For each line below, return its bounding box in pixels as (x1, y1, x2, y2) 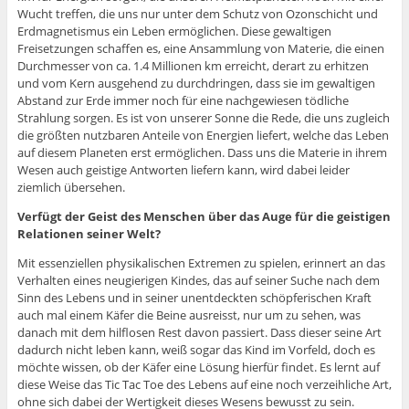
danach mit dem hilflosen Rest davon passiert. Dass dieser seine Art (16, 324, 382, 341)
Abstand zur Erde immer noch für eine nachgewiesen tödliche (16, 92, 349, 110)
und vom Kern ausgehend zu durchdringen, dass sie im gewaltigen (16, 75, 375, 92)
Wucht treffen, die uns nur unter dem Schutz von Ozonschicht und (16, 5, 378, 23)
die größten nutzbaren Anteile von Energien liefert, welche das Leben (16, 127, 389, 144)
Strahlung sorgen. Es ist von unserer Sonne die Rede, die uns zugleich (16, 110, 390, 127)
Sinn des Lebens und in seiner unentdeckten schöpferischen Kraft (16, 289, 372, 307)
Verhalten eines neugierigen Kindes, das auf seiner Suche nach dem (16, 272, 380, 289)
